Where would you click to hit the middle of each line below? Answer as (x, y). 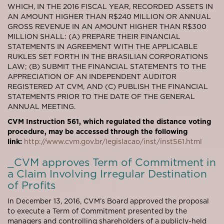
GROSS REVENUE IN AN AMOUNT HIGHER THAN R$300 (107, 26)
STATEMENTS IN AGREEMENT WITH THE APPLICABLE (102, 46)
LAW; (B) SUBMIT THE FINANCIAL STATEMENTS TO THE (107, 66)
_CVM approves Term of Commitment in (112, 162)
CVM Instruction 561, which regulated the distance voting (109, 121)
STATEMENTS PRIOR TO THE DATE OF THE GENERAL (101, 96)
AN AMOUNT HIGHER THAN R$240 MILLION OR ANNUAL (109, 16)
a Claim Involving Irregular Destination (107, 173)
